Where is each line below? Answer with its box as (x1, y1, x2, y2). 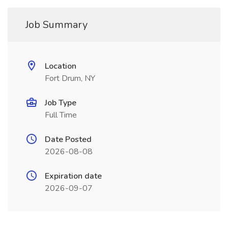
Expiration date (45, 170, 102, 182)
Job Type (45, 97, 76, 108)
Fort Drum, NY (45, 73, 95, 84)
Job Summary (25, 18, 88, 32)
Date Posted (45, 134, 92, 145)
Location (45, 61, 76, 72)
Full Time (45, 109, 77, 121)
